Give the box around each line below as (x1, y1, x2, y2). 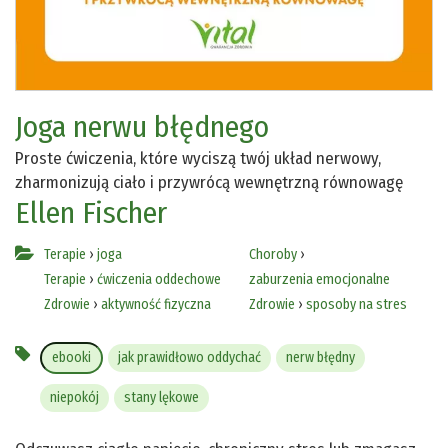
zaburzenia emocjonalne (248, 271, 390, 289)
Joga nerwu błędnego (15, 109, 269, 146)
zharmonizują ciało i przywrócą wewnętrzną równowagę (15, 172, 403, 194)
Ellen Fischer (15, 195, 167, 232)
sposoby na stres (305, 296, 407, 314)
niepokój (50, 389, 99, 407)
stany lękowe (124, 389, 199, 407)
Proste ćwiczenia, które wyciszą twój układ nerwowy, (15, 148, 381, 170)
